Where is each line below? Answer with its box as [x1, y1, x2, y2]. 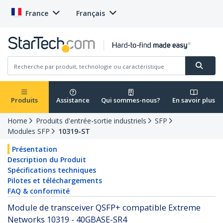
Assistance [56, 96, 90, 105]
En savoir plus [172, 96, 215, 105]
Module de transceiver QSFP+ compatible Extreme [7, 202, 201, 214]
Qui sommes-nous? [101, 96, 160, 105]
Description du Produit [7, 155, 86, 165]
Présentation [12, 144, 57, 154]
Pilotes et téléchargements [7, 176, 102, 186]
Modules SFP [7, 126, 50, 136]
